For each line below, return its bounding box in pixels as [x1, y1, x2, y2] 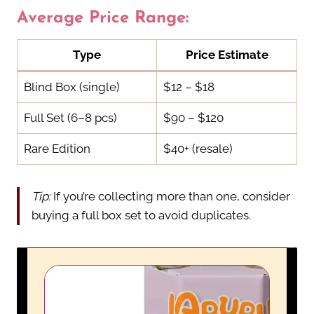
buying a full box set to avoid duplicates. [32, 207, 251, 222]
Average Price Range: [17, 9, 189, 27]
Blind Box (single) [23, 79, 120, 94]
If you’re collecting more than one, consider [50, 189, 290, 203]
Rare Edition [23, 141, 90, 156]
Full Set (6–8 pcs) [23, 110, 117, 125]
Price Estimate [185, 47, 268, 62]
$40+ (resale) [163, 141, 233, 156]
